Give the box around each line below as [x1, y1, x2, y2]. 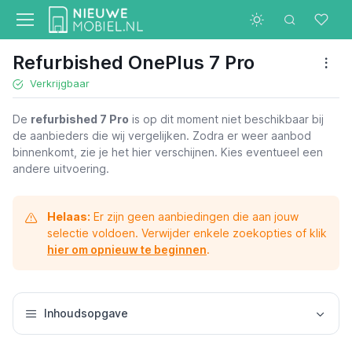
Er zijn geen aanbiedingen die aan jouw [90, 210, 299, 223]
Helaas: [47, 210, 90, 223]
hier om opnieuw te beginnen [47, 243, 207, 256]
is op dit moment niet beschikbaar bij [129, 112, 324, 126]
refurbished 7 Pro [31, 112, 129, 126]
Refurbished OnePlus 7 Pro [13, 51, 255, 74]
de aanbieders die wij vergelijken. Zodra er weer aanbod [13, 129, 311, 142]
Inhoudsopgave [44, 306, 128, 320]
